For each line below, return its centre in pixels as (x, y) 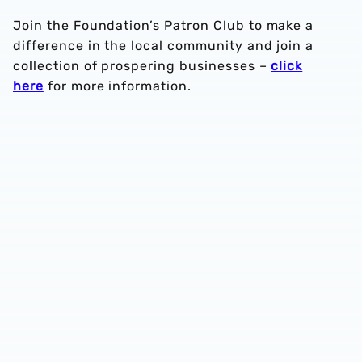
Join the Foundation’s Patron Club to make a (164, 26)
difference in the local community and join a (164, 46)
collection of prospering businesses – (142, 66)
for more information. (117, 86)
